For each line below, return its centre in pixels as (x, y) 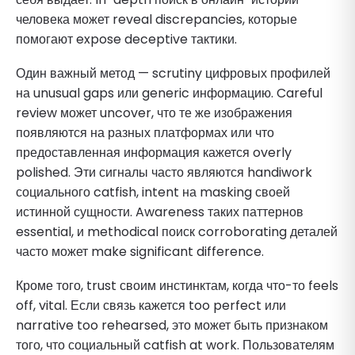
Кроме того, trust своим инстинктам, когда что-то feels (177, 285)
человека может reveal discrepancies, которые (157, 19)
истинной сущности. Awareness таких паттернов (160, 212)
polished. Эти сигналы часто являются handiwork (164, 172)
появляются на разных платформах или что (145, 132)
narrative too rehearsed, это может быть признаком (172, 325)
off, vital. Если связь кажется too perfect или (151, 305)
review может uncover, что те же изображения (154, 113)
